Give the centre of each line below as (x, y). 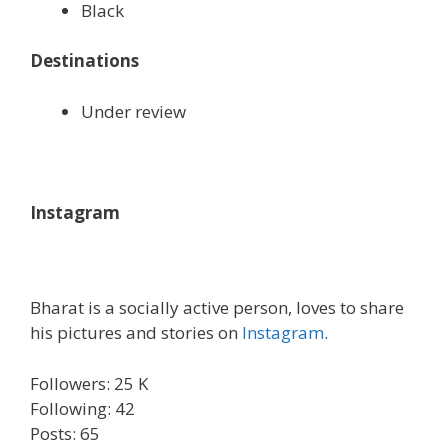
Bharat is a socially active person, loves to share (217, 308)
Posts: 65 (65, 433)
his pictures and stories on (134, 333)
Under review (133, 111)
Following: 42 (82, 408)
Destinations (84, 61)
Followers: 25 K (89, 383)
